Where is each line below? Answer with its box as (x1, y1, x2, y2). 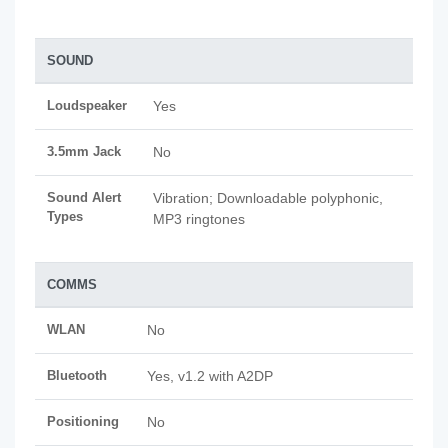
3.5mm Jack (47, 144, 121, 159)
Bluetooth (47, 368, 107, 383)
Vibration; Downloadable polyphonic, (153, 190, 383, 206)
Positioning (47, 414, 119, 429)
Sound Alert (47, 190, 121, 205)
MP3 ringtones (153, 211, 245, 227)
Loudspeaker (47, 98, 127, 113)
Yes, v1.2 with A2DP (147, 368, 273, 384)
